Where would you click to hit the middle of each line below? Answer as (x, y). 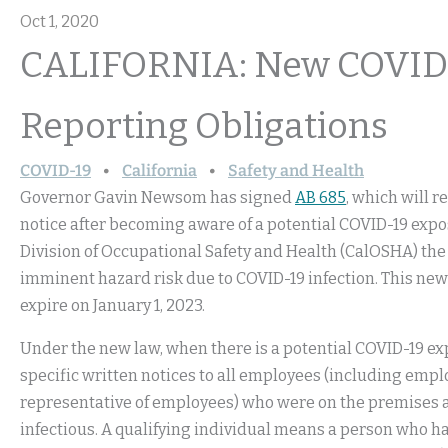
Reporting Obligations (204, 126)
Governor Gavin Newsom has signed (157, 197)
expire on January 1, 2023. (112, 305)
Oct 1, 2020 (59, 21)
